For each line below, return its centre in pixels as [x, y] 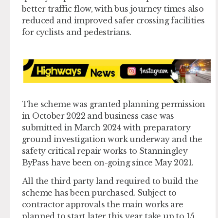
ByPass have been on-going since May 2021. [108, 163]
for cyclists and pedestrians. [77, 32]
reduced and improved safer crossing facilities [113, 20]
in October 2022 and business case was [98, 116]
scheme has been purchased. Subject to [99, 193]
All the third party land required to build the [110, 181]
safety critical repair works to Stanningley [105, 151]
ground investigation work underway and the [112, 139]
